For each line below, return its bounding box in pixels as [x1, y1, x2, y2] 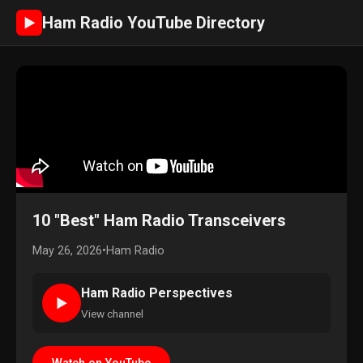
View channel [81, 307, 143, 320]
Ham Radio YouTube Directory [42, 13, 265, 32]
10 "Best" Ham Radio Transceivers [32, 211, 286, 230]
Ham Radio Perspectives [81, 285, 233, 301]
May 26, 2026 [32, 244, 102, 258]
